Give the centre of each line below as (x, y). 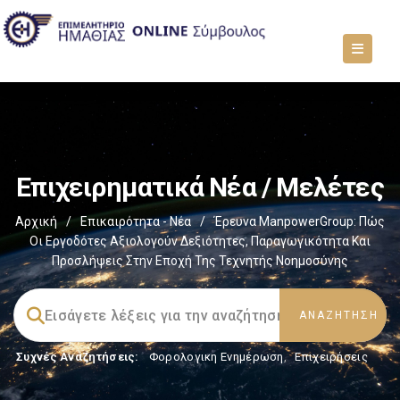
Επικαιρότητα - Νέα (136, 221)
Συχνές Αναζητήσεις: (78, 357)
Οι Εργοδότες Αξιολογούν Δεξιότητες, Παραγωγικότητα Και (200, 241)
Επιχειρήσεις (331, 357)
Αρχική (36, 221)
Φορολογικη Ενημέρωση (216, 357)
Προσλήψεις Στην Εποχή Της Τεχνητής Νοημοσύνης (200, 261)
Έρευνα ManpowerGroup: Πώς (300, 221)
